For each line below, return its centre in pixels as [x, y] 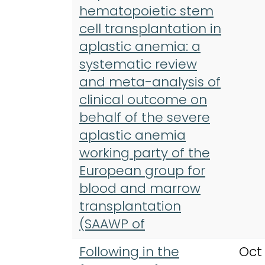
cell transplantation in [150, 28]
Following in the [129, 251]
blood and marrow [140, 188]
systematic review [138, 64]
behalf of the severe [145, 117]
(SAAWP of [112, 224]
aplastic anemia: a [140, 46]
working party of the [145, 153]
